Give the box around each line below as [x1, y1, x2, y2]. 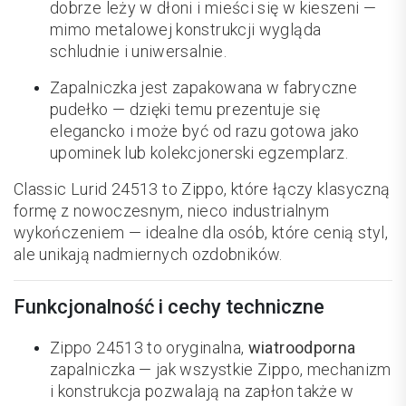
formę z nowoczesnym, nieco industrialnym [14, 201, 330, 221]
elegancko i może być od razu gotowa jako [50, 121, 360, 141]
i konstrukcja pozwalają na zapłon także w [50, 382, 354, 401]
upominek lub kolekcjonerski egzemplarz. [50, 143, 349, 163]
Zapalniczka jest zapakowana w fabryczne [50, 78, 358, 98]
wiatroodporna [247, 338, 356, 358]
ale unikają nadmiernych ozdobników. [14, 245, 283, 265]
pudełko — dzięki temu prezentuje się [50, 100, 320, 120]
